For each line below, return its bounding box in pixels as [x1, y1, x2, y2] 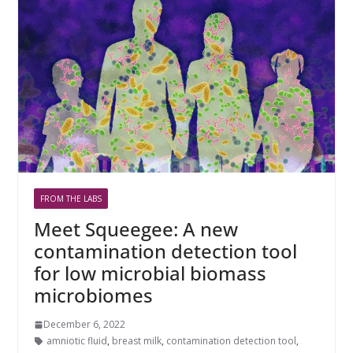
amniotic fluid [46, 334, 107, 348]
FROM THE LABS [39, 193, 102, 205]
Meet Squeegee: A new [33, 216, 238, 243]
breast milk [111, 334, 162, 348]
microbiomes [33, 282, 153, 309]
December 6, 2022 [43, 318, 125, 332]
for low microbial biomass [33, 260, 266, 287]
